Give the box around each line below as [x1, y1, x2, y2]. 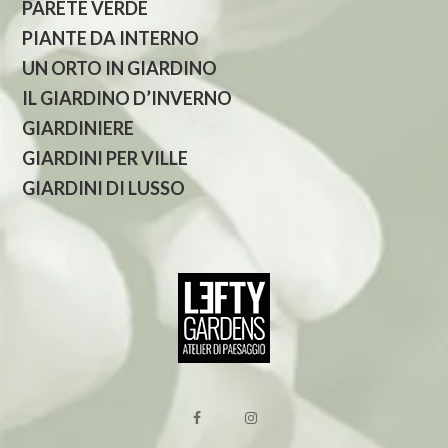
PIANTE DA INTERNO [22, 26, 200, 49]
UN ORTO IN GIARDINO [22, 56, 218, 79]
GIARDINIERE [22, 116, 135, 139]
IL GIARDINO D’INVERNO [22, 86, 233, 109]
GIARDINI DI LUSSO [22, 176, 186, 199]
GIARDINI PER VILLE [22, 146, 189, 169]
